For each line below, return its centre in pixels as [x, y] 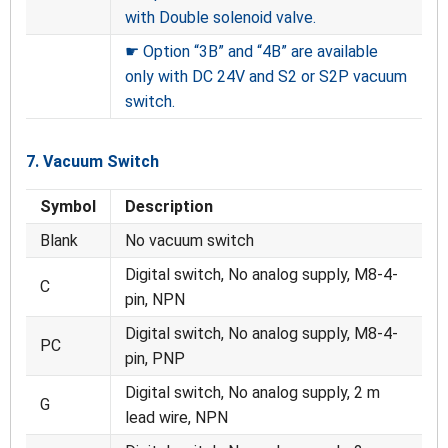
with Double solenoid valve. [220, 18]
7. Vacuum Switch [92, 162]
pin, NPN [155, 300]
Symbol [68, 207]
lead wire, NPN [176, 418]
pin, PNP [155, 359]
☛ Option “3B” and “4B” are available [251, 52]
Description [169, 207]
